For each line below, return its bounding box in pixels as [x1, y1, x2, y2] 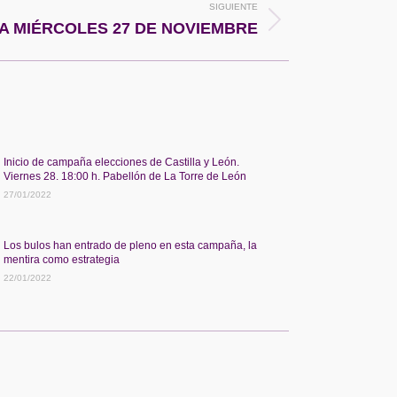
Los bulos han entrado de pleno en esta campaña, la [4, 239, 257, 252]
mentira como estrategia [4, 253, 120, 266]
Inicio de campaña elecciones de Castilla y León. [4, 156, 239, 168]
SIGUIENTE [209, 2, 258, 12]
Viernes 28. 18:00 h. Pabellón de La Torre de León [4, 170, 246, 183]
